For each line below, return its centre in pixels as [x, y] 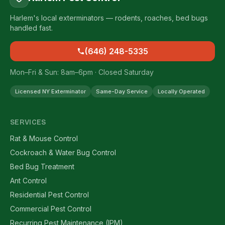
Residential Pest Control [49, 195]
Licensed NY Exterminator [50, 91]
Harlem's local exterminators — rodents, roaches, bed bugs [109, 18]
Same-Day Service [122, 91]
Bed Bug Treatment [42, 166]
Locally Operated [181, 91]
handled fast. [31, 28]
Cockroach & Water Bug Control [63, 152]
